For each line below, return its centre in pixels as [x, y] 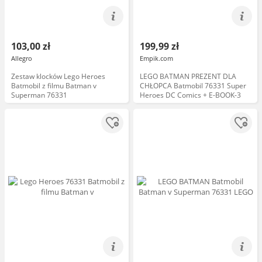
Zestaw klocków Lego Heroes [58, 76]
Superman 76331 [39, 95]
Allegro [22, 58]
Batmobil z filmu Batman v [54, 86]
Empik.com [156, 58]
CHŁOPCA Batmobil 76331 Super [193, 86]
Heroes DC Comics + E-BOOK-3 [190, 95]
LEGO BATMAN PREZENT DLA [188, 76]
